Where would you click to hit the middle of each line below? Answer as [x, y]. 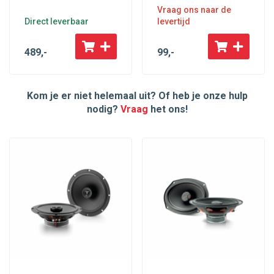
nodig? [103, 109]
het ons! [168, 109]
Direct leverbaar [57, 22]
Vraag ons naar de [194, 10]
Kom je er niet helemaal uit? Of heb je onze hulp [137, 96]
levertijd [174, 22]
